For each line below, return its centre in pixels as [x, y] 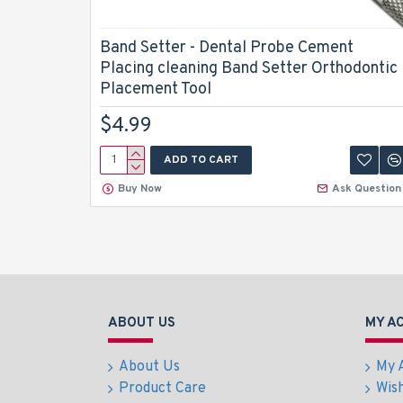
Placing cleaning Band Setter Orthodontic [249, 69]
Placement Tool [156, 90]
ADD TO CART [201, 160]
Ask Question [366, 189]
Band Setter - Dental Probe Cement [227, 48]
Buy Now [139, 189]
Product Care [162, 389]
